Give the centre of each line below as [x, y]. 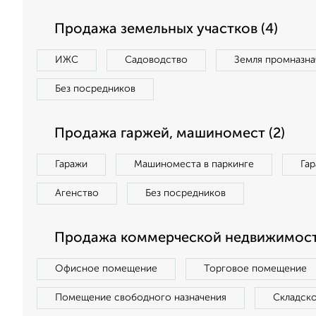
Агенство [77, 193]
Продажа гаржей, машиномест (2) [170, 134]
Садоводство [156, 60]
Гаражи [71, 164]
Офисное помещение [106, 269]
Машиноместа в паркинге [194, 164]
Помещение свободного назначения [141, 298]
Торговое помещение [255, 269]
